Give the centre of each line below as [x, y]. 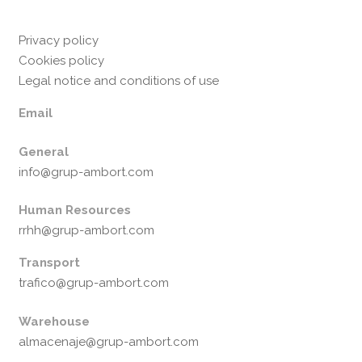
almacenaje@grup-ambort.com [108, 341]
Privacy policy [58, 41]
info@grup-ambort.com [86, 172]
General [43, 152]
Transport [49, 263]
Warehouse [54, 321]
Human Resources [74, 210]
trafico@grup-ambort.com [93, 283]
